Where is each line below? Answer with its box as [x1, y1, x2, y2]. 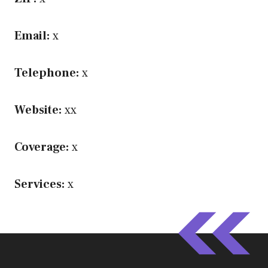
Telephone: [14, 65, 79, 81]
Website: [14, 102, 62, 118]
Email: [14, 28, 50, 44]
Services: [14, 176, 65, 193]
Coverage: [14, 139, 69, 156]
